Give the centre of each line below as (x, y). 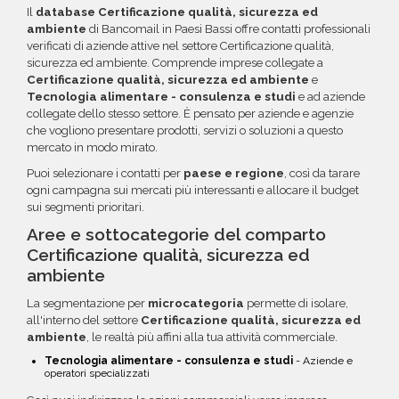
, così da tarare (322, 174)
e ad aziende (330, 97)
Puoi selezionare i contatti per (105, 174)
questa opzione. (101, 24)
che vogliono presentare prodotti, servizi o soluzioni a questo (185, 131)
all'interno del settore (84, 320)
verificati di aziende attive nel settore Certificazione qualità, (180, 46)
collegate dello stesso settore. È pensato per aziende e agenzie (190, 114)
